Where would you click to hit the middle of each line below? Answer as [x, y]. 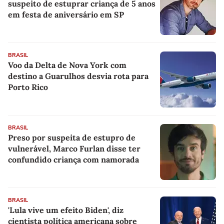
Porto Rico [28, 87]
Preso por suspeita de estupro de [72, 138]
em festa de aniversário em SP [66, 15]
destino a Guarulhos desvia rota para [78, 76]
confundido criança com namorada [73, 160]
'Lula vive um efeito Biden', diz [66, 210]
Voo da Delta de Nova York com [67, 65]
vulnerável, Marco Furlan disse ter [74, 149]
